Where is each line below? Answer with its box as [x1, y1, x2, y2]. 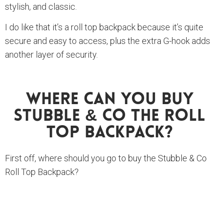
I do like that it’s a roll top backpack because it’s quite [5, 22, 203, 32]
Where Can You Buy [25, 91, 194, 109]
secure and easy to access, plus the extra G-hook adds [5, 35, 210, 46]
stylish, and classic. [5, 1, 77, 12]
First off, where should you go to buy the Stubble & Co [5, 153, 207, 163]
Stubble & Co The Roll [14, 108, 205, 125]
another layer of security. [5, 49, 98, 60]
